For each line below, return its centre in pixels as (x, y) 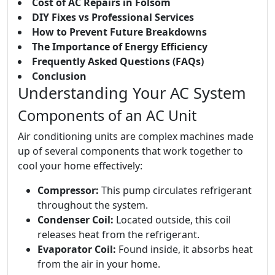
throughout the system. (93, 205)
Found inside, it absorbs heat (184, 250)
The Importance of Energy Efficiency (120, 47)
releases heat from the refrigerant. (118, 235)
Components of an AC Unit (107, 116)
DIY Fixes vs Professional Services (113, 17)
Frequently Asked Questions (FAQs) (118, 62)
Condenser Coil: (76, 220)
